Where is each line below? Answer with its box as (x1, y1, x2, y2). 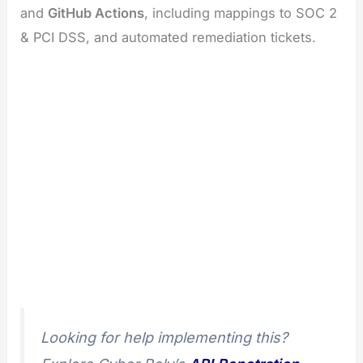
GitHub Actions (48, 5, 145, 22)
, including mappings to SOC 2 (144, 5, 338, 22)
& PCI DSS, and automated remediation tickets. (20, 29, 317, 46)
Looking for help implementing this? (41, 328, 288, 346)
